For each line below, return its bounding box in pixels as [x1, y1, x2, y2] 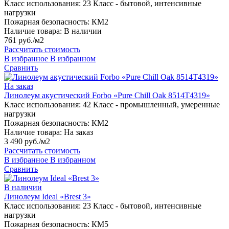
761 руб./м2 [4, 36, 44, 45]
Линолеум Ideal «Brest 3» [4, 192, 91, 201]
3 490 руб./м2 [4, 137, 50, 146]
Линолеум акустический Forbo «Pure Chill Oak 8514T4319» [4, 91, 210, 100]
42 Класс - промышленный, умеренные [83, 100, 220, 109]
